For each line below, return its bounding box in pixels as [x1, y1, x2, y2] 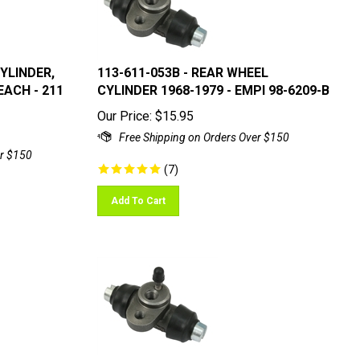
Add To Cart [110, 188, 166, 199]
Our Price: [96, 101, 152, 117]
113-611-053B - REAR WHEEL [96, 58, 268, 73]
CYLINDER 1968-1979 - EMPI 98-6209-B [96, 76, 329, 91]
